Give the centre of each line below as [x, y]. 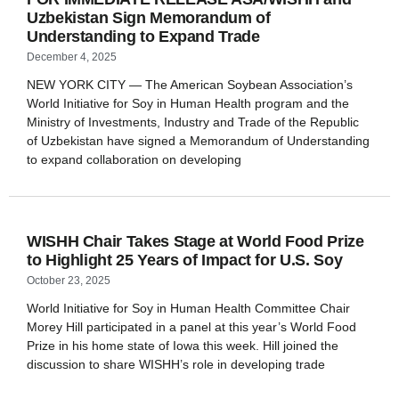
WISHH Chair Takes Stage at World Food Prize [195, 241]
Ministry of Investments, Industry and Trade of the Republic [193, 122]
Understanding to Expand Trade [143, 37]
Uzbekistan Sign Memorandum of [149, 18]
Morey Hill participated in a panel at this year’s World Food [191, 327]
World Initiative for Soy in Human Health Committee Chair [188, 308]
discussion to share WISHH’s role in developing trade [176, 364]
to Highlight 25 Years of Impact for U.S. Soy [185, 260]
